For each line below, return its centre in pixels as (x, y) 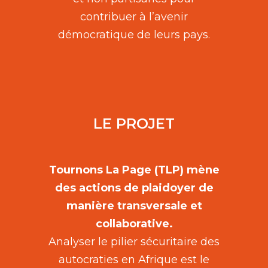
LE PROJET (134, 123)
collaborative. (134, 224)
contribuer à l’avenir (134, 16)
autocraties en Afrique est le (134, 260)
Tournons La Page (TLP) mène (134, 170)
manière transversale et (134, 206)
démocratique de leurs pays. (134, 34)
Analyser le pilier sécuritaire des (134, 242)
